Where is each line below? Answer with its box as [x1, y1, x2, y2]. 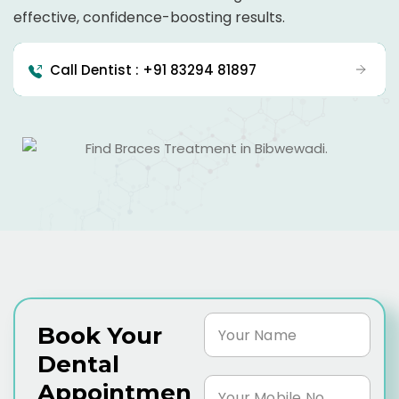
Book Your [37, 322, 162, 351]
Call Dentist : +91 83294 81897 [50, 60, 256, 79]
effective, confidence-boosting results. [13, 7, 285, 28]
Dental [37, 350, 119, 379]
